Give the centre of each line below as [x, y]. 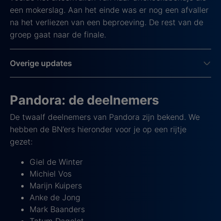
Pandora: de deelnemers [84, 100]
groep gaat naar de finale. [58, 34]
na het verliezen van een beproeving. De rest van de [107, 22]
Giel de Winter [56, 162]
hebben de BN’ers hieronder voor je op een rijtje [98, 129]
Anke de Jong [55, 197]
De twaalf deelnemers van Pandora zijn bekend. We [105, 117]
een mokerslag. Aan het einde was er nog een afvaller [109, 10]
